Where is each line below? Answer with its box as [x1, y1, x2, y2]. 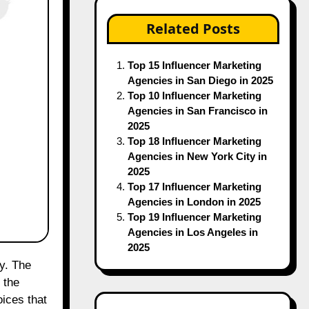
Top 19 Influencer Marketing [127, 180, 261, 192]
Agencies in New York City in [127, 119, 267, 131]
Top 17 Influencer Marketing [127, 150, 261, 161]
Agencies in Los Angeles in [127, 195, 258, 207]
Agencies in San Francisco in [127, 74, 268, 86]
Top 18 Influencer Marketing [127, 104, 261, 116]
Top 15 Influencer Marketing [127, 28, 261, 40]
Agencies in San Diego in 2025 [127, 43, 273, 55]
